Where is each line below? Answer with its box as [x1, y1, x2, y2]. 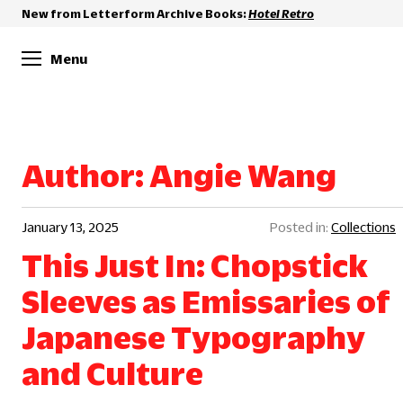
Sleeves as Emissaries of [22, 284, 390, 318]
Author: [22, 158, 149, 193]
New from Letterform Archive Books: [22, 6, 248, 20]
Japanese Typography [22, 320, 365, 354]
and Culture [22, 356, 203, 390]
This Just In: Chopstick [22, 248, 368, 282]
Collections [331, 219, 396, 234]
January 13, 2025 [22, 219, 119, 234]
